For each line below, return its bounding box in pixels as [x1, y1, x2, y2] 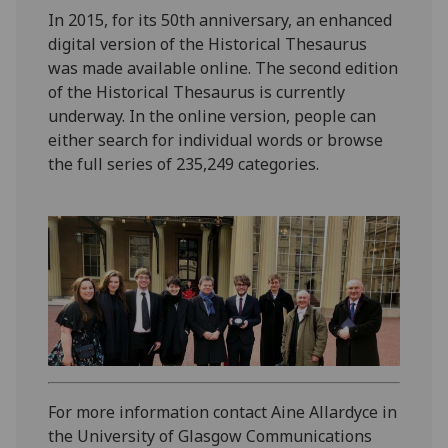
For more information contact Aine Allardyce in [48, 401, 398, 424]
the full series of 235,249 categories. [48, 152, 320, 175]
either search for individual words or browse [48, 128, 384, 151]
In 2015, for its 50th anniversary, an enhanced [48, 8, 393, 31]
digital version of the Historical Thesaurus [48, 32, 368, 55]
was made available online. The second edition [48, 56, 399, 79]
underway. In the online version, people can [48, 104, 377, 127]
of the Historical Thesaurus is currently [48, 80, 346, 103]
